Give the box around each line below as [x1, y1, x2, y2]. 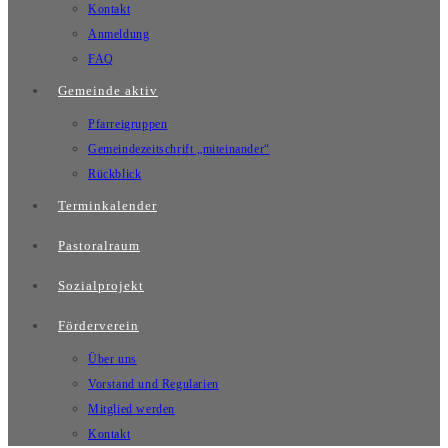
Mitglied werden [88, 402, 175, 416]
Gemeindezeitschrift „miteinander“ [88, 142, 270, 156]
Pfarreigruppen [88, 117, 168, 131]
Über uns [88, 352, 137, 366]
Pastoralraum [58, 238, 140, 253]
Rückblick [88, 167, 142, 181]
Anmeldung [88, 27, 150, 41]
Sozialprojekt [58, 278, 144, 293]
